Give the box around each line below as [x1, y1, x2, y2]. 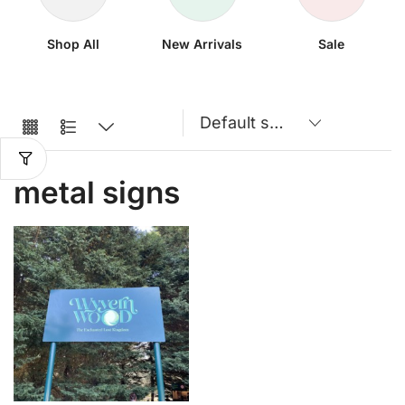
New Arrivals [162, 36, 243, 52]
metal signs [14, 174, 180, 212]
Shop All [47, 36, 100, 52]
